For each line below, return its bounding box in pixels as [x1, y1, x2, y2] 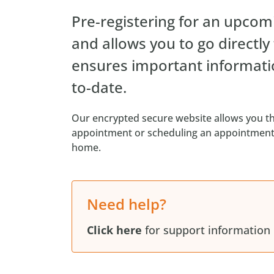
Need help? [87, 194, 166, 215]
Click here [87, 223, 142, 238]
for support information [142, 223, 270, 238]
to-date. [72, 77, 127, 98]
